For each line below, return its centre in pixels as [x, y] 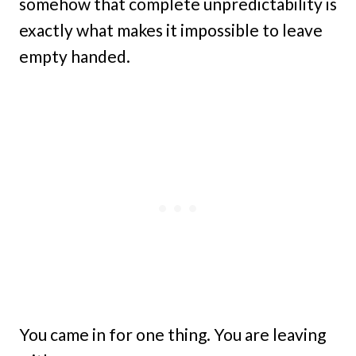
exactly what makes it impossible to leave [171, 30]
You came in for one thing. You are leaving [172, 334]
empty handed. [75, 56]
